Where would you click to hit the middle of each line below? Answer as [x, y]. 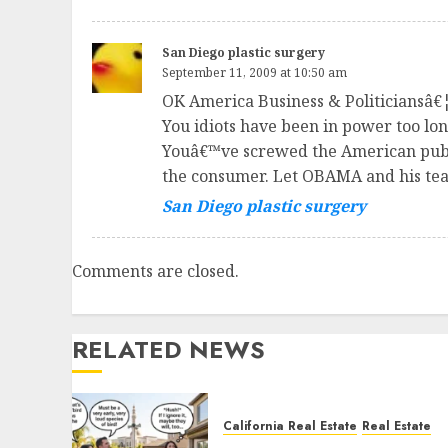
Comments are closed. [155, 271]
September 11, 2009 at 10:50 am [254, 73]
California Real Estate [290, 426]
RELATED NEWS [168, 350]
